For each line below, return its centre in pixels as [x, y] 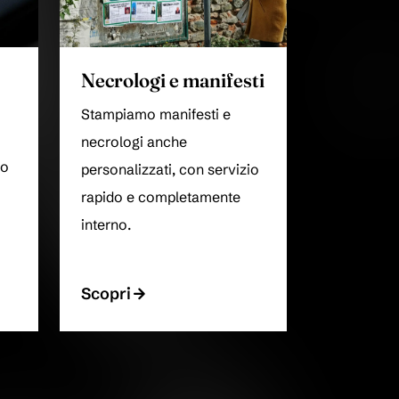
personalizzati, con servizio [170, 170]
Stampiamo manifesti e [156, 115]
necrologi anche [134, 142]
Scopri [106, 294]
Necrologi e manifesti [173, 81]
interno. [106, 225]
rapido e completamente [161, 198]
